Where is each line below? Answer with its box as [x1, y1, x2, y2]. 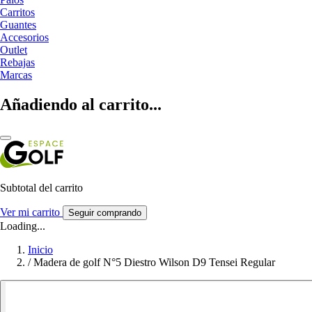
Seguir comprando [68, 207, 141, 218]
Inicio [28, 243, 53, 256]
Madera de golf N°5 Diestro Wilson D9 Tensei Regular [33, 256, 275, 268]
